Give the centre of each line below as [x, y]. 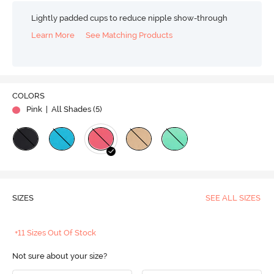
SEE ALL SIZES [233, 198]
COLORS [28, 96]
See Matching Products [129, 35]
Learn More [53, 35]
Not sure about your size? [59, 256]
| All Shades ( [69, 109]
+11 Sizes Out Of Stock [56, 233]
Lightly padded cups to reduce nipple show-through [130, 18]
